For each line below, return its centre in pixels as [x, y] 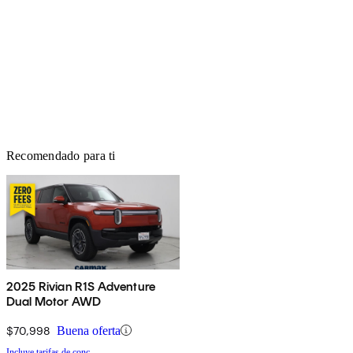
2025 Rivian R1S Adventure [81, 286]
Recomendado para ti [61, 155]
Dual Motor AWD [54, 301]
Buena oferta [89, 330]
